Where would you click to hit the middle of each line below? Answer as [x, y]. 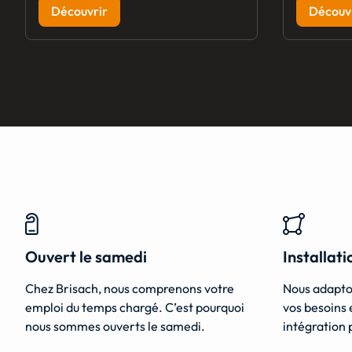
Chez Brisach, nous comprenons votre [130, 289]
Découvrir [79, 11]
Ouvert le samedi [86, 257]
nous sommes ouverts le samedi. [115, 326]
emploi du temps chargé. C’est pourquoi [135, 308]
